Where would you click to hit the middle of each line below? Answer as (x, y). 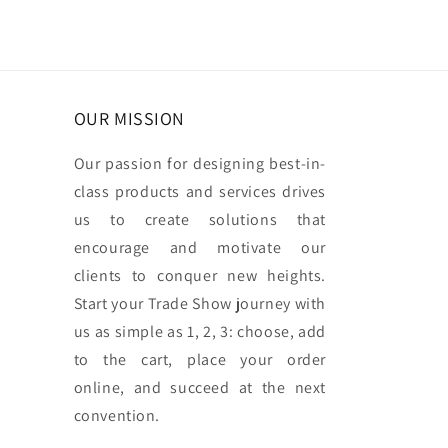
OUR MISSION (129, 119)
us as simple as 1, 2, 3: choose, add (199, 332)
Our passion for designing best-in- (199, 164)
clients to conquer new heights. (199, 276)
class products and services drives (199, 192)
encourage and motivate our (199, 248)
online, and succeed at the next (199, 388)
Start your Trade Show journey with (199, 304)
